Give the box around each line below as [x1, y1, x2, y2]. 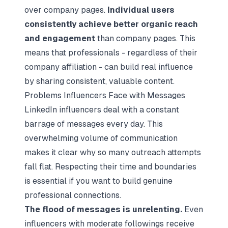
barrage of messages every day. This [24, 119, 163, 129]
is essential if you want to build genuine [24, 176, 173, 186]
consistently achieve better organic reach [24, 19, 198, 29]
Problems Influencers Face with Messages [24, 91, 185, 100]
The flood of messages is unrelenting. [24, 205, 182, 214]
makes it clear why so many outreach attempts [24, 148, 201, 157]
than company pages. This [95, 34, 195, 43]
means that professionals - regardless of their [24, 48, 197, 58]
